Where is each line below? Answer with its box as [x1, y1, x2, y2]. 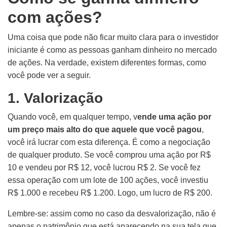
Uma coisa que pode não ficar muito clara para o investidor [8, 33, 218, 42]
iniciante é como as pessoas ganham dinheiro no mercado [8, 46, 217, 54]
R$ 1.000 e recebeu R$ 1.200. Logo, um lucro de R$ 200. [8, 188, 212, 197]
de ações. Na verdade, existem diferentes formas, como [8, 58, 206, 67]
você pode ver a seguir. [8, 71, 91, 80]
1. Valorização [8, 90, 103, 106]
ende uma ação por [137, 112, 211, 121]
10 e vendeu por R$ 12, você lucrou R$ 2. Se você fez [8, 163, 201, 172]
